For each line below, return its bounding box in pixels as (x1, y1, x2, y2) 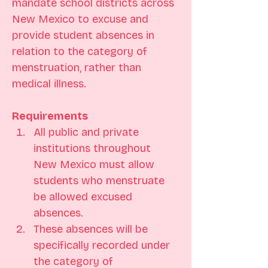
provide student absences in (12, 29, 157, 42)
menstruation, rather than (12, 61, 144, 74)
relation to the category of (12, 45, 150, 58)
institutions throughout (33, 142, 154, 155)
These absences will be (33, 223, 151, 236)
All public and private (33, 126, 142, 139)
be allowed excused (33, 190, 135, 203)
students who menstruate (33, 174, 167, 187)
